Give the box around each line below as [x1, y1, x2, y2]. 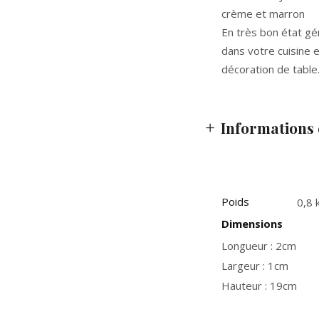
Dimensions [221, 216, 283, 231]
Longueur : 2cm [221, 239, 296, 253]
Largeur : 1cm [221, 258, 288, 273]
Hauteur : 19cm [221, 278, 297, 293]
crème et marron [221, 6, 305, 21]
